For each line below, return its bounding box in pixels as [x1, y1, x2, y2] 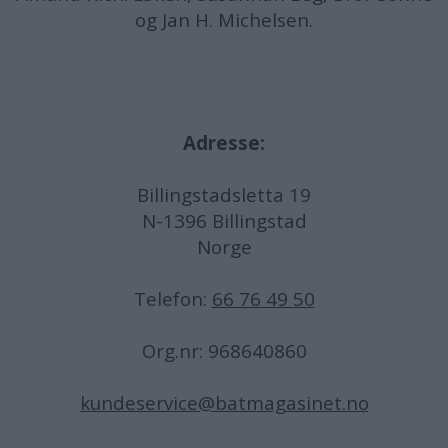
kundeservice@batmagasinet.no [79, 389, 369, 416]
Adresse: [183, 129, 265, 156]
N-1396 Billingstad [141, 207, 307, 234]
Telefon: [133, 285, 212, 312]
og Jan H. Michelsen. [135, 6, 313, 33]
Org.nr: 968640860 [141, 337, 307, 364]
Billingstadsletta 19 [137, 181, 311, 208]
